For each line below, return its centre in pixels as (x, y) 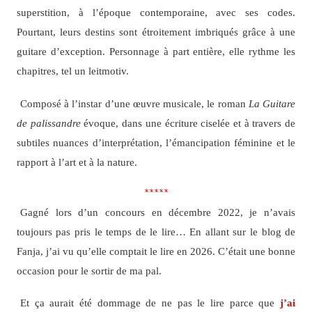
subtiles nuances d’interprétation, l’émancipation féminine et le (156, 142)
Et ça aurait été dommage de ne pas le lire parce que (150, 303)
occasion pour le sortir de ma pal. (89, 270)
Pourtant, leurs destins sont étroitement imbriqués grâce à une (156, 32)
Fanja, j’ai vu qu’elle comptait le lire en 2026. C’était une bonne (156, 251)
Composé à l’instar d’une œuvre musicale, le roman (134, 103)
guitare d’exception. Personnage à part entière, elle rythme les (156, 52)
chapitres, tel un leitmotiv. (72, 71)
